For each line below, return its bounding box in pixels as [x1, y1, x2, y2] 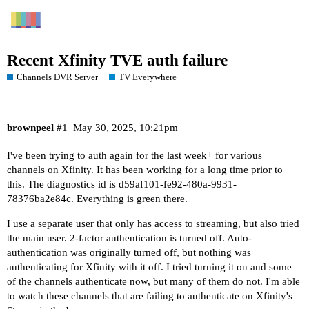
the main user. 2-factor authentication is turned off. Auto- [7, 232, 252, 243]
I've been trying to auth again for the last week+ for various [7, 149, 262, 161]
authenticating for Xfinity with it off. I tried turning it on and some [7, 261, 292, 272]
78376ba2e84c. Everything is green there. [7, 192, 188, 204]
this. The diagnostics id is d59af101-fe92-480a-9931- [7, 178, 237, 190]
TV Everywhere [119, 72, 177, 83]
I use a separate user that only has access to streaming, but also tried [7, 217, 299, 229]
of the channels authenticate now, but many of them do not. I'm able [7, 275, 300, 287]
